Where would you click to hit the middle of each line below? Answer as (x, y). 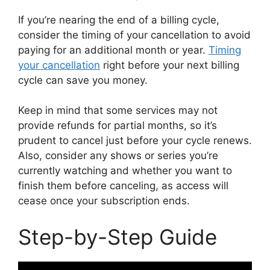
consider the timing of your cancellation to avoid (134, 35)
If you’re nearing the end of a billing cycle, (119, 20)
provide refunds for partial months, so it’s (118, 126)
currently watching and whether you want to (125, 171)
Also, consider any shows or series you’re (118, 156)
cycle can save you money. (83, 80)
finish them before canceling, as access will (123, 186)
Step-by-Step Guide (118, 237)
